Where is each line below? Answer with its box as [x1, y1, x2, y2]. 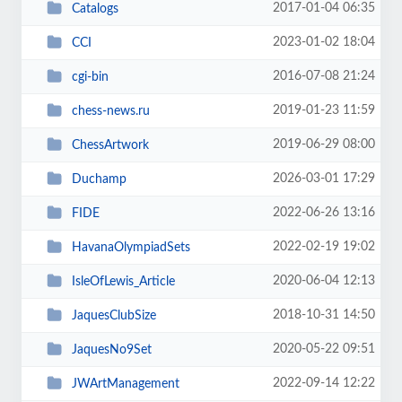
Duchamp [71, 172, 127, 186]
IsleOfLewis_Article [71, 275, 175, 288]
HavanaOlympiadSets [71, 240, 190, 254]
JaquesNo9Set [71, 343, 152, 356]
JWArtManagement [71, 377, 179, 390]
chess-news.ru [71, 104, 150, 118]
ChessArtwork [71, 138, 149, 152]
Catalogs [71, 2, 118, 15]
